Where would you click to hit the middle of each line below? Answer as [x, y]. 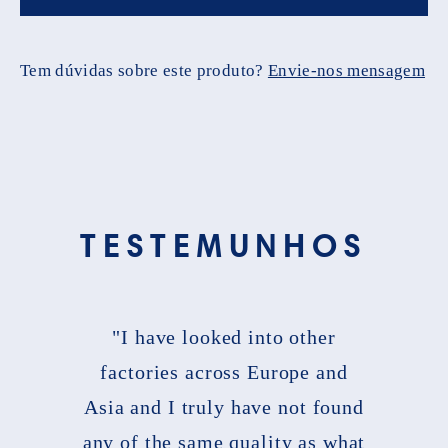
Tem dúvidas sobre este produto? [144, 71]
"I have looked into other [224, 337]
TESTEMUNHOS [224, 246]
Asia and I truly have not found [224, 407]
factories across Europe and [224, 372]
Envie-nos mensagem [346, 71]
